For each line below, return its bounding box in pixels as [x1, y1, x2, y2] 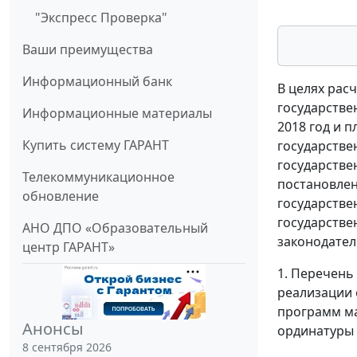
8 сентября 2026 [22, 339, 112, 355]
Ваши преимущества [22, 41, 153, 59]
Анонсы [22, 318, 84, 340]
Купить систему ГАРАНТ [22, 136, 169, 155]
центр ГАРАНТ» [22, 238, 115, 257]
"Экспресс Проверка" [35, 9, 167, 27]
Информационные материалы [22, 104, 212, 123]
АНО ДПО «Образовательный [22, 219, 208, 237]
